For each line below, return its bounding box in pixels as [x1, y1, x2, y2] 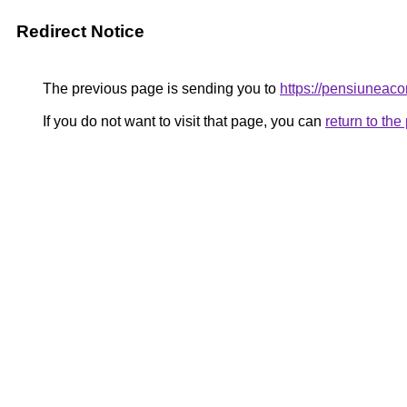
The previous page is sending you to [39, 81, 280, 96]
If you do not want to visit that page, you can [39, 114, 325, 129]
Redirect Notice [16, 22, 144, 41]
